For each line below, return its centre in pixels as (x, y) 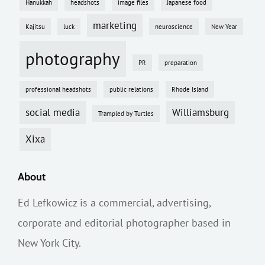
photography (73, 58)
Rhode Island (190, 89)
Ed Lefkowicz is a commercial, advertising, (114, 202)
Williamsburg (201, 112)
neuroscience (174, 26)
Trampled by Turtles (126, 113)
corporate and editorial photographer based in (124, 222)
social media (53, 112)
